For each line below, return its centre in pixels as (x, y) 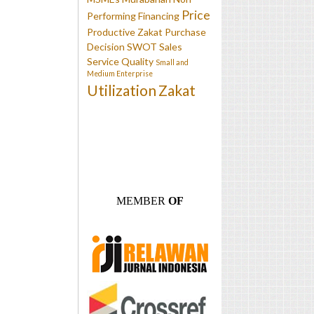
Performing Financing (133, 15)
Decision (106, 46)
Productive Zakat (125, 32)
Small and (172, 62)
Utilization (122, 90)
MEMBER (141, 201)
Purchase (185, 32)
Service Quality (120, 61)
